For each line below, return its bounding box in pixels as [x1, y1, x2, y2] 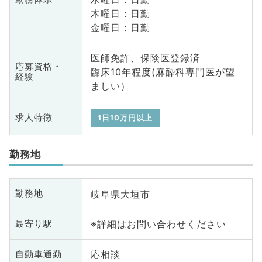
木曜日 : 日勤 [90, 8, 150, 20]
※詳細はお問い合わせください [90, 218, 226, 230]
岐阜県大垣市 [90, 188, 150, 200]
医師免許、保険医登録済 [90, 52, 200, 64]
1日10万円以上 [98, 113, 153, 122]
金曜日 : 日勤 [90, 22, 150, 34]
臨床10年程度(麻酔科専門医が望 [90, 66, 235, 78]
